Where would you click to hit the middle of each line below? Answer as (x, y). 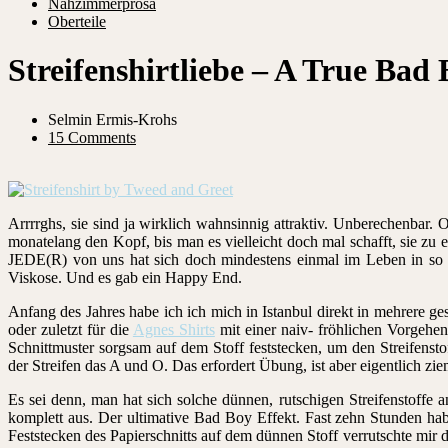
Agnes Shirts (173, 329)
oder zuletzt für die (70, 329)
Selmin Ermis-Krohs (112, 119)
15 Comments (92, 137)
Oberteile (77, 21)
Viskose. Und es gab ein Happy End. (125, 277)
